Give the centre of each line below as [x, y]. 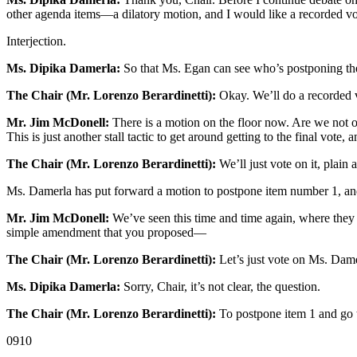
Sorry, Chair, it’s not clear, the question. [220, 287]
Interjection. [36, 41]
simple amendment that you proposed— [106, 233]
